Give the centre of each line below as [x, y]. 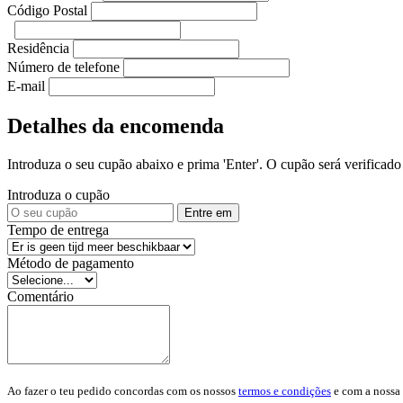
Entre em [208, 212]
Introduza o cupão [58, 194]
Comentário [40, 296]
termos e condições [285, 390]
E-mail [26, 85]
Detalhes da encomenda [116, 125]
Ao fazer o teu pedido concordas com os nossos [123, 390]
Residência [38, 48]
